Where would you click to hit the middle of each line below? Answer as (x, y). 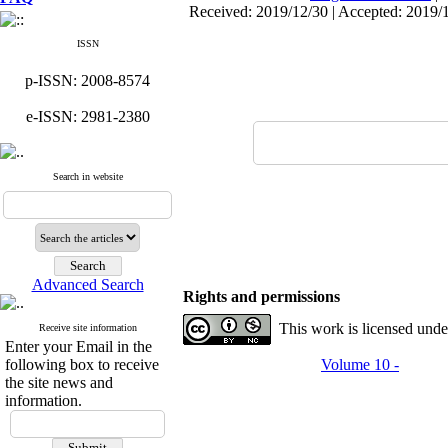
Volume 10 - (360, 364)
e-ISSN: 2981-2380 (87, 116)
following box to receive (82, 364)
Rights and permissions (261, 296)
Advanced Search (87, 284)
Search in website (87, 176)
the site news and (59, 382)
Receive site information (87, 327)
